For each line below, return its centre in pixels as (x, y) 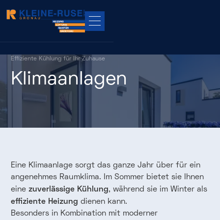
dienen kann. (103, 201)
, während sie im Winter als (158, 189)
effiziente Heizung (45, 201)
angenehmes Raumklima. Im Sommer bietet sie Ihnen (108, 177)
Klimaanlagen (69, 79)
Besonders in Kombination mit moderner (84, 213)
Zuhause (94, 59)
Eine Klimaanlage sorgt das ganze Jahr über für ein (106, 165)
